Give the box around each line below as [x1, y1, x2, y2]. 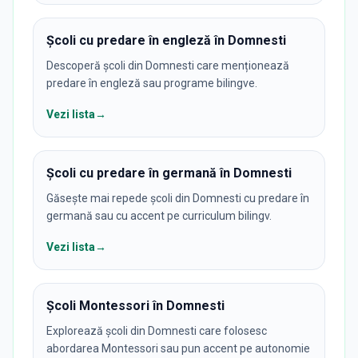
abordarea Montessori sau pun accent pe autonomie [46, 341, 310, 355]
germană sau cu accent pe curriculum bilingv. [46, 209, 272, 222]
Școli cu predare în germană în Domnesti [46, 165, 292, 181]
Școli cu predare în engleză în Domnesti [46, 32, 286, 48]
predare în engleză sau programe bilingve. [46, 76, 257, 89]
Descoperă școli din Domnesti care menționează [46, 58, 289, 72]
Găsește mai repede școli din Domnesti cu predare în [46, 191, 309, 205]
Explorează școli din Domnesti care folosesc [46, 324, 267, 337]
